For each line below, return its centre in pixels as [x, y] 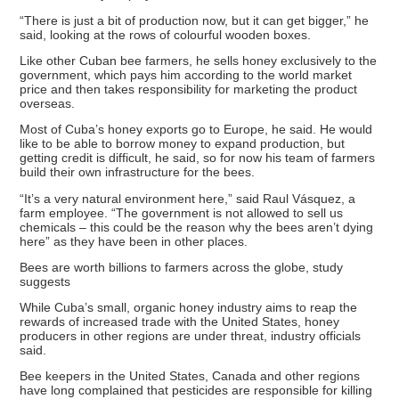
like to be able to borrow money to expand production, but [183, 144]
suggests [45, 281]
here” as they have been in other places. [134, 241]
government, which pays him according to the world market [186, 74]
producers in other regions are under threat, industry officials [191, 336]
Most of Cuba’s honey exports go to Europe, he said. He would [196, 130]
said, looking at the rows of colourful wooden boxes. [166, 34]
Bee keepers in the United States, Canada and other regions [190, 376]
